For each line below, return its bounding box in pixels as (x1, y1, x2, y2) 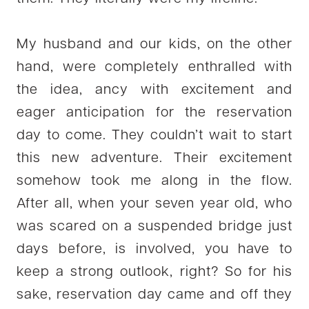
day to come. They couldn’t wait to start (17, 128, 292, 143)
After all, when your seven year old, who (17, 197, 292, 211)
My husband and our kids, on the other (17, 37, 292, 52)
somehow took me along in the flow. (17, 174, 292, 188)
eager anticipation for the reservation (17, 106, 292, 120)
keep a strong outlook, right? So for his (17, 265, 292, 279)
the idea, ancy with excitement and (17, 83, 292, 97)
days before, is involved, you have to (17, 242, 292, 257)
